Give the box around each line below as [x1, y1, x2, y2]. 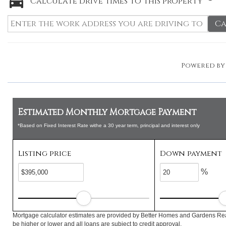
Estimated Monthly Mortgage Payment [18, 106, 196, 118]
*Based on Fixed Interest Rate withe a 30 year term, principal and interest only [18, 123, 200, 128]
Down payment [160, 148, 222, 159]
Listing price [18, 148, 71, 159]
